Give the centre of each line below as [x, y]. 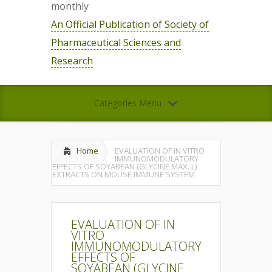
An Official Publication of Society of [130, 24]
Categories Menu [127, 103]
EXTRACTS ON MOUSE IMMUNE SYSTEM [124, 174]
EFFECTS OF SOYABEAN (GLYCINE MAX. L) [124, 166]
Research [72, 61]
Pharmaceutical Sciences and [116, 42]
